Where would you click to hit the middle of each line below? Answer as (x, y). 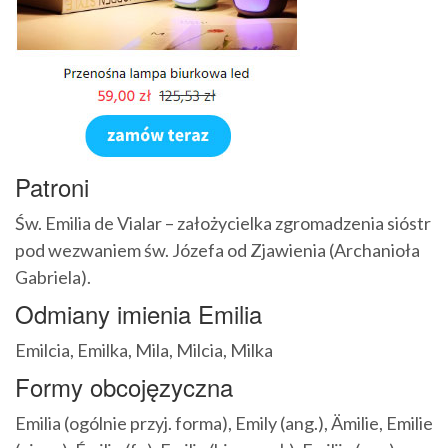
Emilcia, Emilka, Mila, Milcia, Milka (144, 350)
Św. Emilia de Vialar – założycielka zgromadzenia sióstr (223, 223)
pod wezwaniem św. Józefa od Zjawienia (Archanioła (217, 250)
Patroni (52, 187)
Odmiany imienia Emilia (138, 314)
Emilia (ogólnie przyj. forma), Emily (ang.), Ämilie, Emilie (224, 423)
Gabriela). (53, 277)
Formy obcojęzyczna (124, 387)
